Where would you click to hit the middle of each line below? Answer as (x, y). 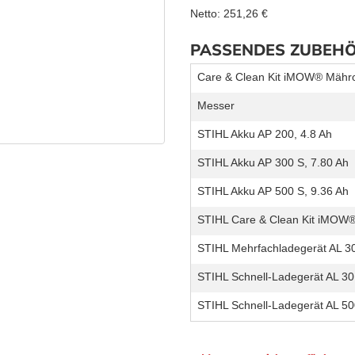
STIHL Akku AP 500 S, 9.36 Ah (273, 191)
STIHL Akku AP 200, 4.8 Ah (265, 134)
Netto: (205, 13)
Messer (216, 105)
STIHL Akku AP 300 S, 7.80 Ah (273, 162)
